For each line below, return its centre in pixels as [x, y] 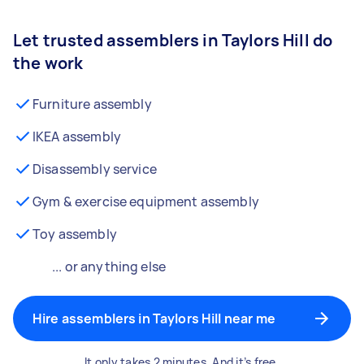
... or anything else [109, 266]
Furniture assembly [92, 104]
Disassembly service [95, 169]
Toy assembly [75, 234]
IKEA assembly [77, 136]
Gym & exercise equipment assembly [146, 201]
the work [48, 63]
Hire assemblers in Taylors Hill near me [154, 318]
